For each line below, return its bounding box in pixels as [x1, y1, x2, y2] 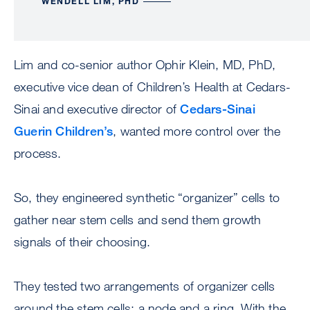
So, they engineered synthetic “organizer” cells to [14, 190, 280, 206]
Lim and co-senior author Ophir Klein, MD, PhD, [14, 57, 276, 73]
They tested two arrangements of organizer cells [14, 278, 275, 294]
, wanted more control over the [113, 123, 281, 139]
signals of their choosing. [14, 234, 154, 250]
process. [14, 145, 62, 161]
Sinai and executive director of [14, 101, 181, 117]
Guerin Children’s [14, 123, 113, 139]
